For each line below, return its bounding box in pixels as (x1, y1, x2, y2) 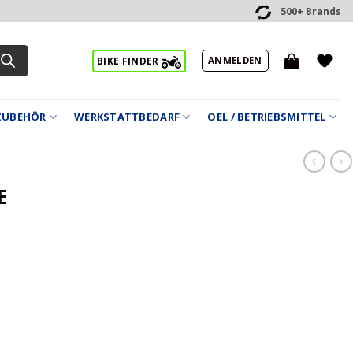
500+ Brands (281, 5, 341, 19)
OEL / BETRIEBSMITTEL (207, 110, 326, 124)
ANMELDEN (207, 54, 262, 66)
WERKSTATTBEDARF (74, 110, 180, 124)
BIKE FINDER (96, 54, 162, 68)
